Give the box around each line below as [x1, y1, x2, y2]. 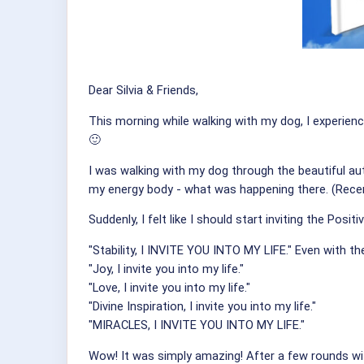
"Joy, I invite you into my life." [89, 262, 244, 277]
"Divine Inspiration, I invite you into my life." [89, 299, 316, 314]
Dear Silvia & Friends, [89, 83, 198, 98]
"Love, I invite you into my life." [89, 280, 250, 296]
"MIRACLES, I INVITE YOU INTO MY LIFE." [89, 318, 305, 333]
